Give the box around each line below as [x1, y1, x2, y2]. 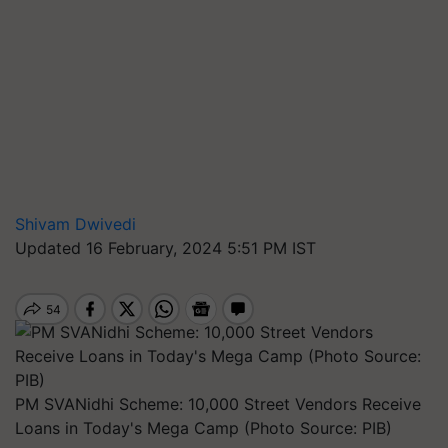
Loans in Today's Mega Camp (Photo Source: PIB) [15, 418, 392, 438]
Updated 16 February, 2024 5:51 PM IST [15, 238, 316, 258]
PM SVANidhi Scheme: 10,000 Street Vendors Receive [15, 394, 421, 414]
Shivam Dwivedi [15, 214, 136, 234]
